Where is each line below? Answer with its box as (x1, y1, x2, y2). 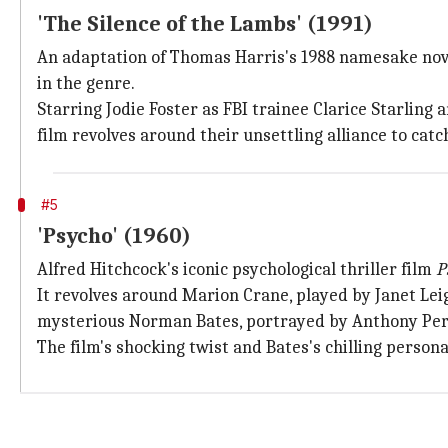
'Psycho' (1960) (37, 223, 191, 249)
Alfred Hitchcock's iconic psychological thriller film (37, 259, 436, 280)
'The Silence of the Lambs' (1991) (37, 11, 373, 37)
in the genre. (37, 73, 135, 94)
